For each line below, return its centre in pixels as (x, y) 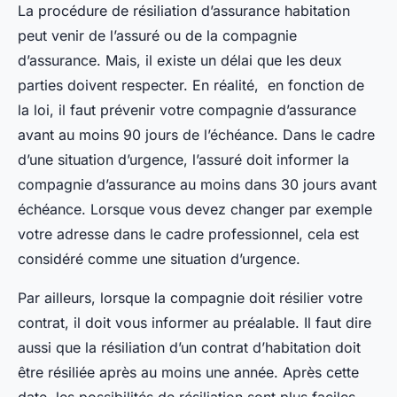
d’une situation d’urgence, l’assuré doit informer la (183, 160)
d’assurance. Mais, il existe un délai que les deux (180, 61)
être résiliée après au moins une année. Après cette (188, 373)
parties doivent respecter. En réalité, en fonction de (191, 86)
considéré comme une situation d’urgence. (161, 259)
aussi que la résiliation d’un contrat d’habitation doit (189, 348)
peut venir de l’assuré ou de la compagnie (157, 36)
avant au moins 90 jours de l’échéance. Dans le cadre (196, 135)
